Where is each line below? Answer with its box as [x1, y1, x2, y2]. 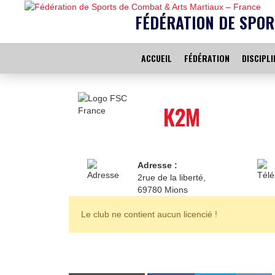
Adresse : [137, 160, 178, 170]
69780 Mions [137, 185, 188, 195]
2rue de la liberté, [137, 172, 206, 182]
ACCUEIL [141, 52, 172, 64]
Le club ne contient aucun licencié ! [81, 209, 217, 219]
